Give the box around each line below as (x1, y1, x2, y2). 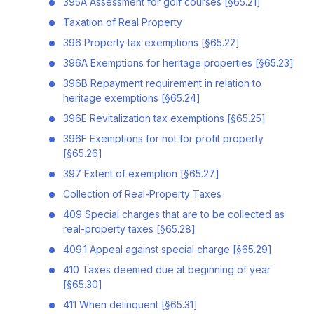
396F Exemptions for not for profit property (62, 132, 264, 144)
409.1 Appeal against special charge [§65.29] (62, 243, 272, 255)
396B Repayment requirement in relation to (62, 76, 261, 89)
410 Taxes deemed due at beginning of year (62, 263, 271, 275)
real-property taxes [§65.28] (62, 222, 196, 235)
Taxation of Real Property (62, 15, 182, 28)
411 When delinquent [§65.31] (62, 298, 198, 310)
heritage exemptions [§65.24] (62, 91, 200, 104)
